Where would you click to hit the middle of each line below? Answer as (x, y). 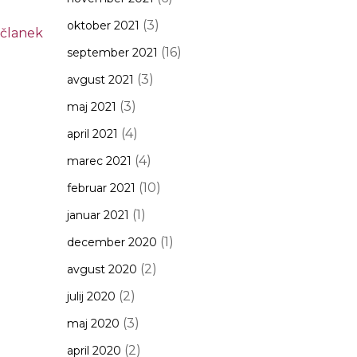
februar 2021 (101, 188)
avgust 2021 (100, 80)
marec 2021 (99, 161)
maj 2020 (93, 324)
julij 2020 (91, 296)
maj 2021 (91, 107)
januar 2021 (98, 215)
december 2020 (112, 242)
